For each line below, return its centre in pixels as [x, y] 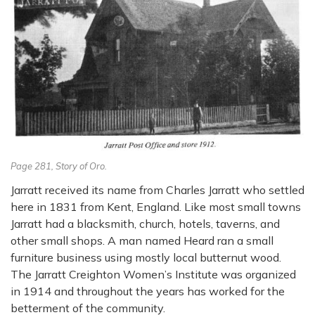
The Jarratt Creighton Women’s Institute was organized [153, 274]
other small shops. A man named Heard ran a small [142, 240]
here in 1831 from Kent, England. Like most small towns [156, 206]
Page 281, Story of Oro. [59, 166]
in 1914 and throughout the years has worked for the [148, 291]
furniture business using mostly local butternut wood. [146, 257]
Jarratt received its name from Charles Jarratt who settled [157, 189]
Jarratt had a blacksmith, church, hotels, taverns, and [145, 223]
